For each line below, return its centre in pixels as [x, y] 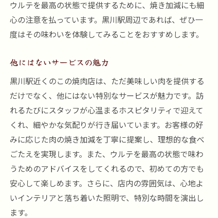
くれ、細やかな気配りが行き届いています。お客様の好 [107, 125]
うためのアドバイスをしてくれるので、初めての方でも [107, 168]
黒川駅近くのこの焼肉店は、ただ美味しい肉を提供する [107, 81]
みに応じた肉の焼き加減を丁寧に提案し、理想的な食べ [107, 139]
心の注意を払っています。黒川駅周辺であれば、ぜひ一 [106, 19]
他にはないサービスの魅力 [59, 62]
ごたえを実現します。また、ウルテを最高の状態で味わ [107, 154]
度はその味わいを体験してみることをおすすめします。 [107, 34]
